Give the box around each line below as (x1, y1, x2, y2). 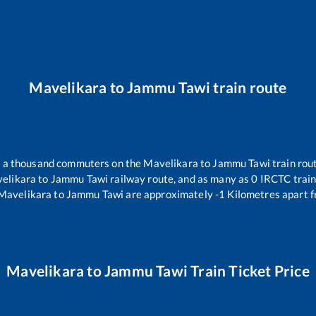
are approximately (123, 188, 213, 201)
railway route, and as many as (108, 172, 252, 186)
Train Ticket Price (188, 262, 310, 280)
